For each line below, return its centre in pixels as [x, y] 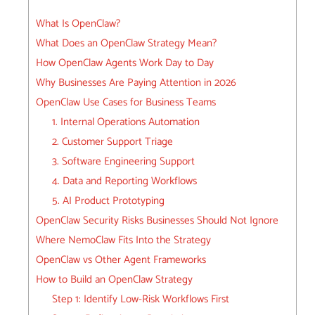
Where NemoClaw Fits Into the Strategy [123, 240]
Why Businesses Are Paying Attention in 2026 [136, 83]
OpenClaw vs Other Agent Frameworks [121, 260]
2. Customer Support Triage [112, 142]
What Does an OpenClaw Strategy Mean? [126, 44]
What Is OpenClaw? [78, 24]
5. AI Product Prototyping [108, 201]
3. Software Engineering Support [123, 162]
